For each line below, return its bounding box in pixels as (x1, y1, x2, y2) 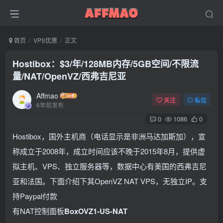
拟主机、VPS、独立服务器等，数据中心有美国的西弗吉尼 (12, 161, 207, 171)
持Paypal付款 (12, 191, 57, 201)
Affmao (36, 90, 58, 101)
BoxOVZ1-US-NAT (64, 206, 127, 217)
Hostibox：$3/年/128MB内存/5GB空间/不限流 (12, 57, 199, 70)
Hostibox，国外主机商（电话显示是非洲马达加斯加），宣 (12, 131, 206, 141)
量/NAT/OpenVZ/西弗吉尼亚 (12, 70, 126, 83)
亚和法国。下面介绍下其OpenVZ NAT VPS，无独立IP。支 (12, 176, 207, 186)
